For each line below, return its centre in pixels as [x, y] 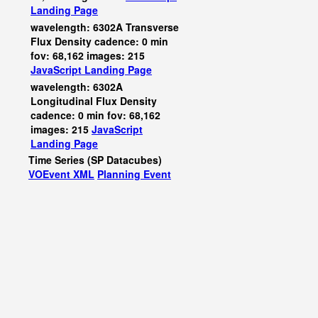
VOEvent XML [61, 174]
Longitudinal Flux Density [94, 101]
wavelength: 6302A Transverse [105, 27]
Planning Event [134, 174]
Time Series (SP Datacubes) [95, 160]
